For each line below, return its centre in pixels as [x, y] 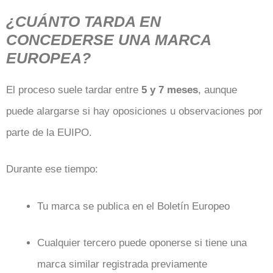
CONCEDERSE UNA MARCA [108, 39]
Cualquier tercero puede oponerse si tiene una [142, 243]
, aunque [218, 90]
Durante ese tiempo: [52, 169]
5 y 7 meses [170, 90]
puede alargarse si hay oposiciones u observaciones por [134, 111]
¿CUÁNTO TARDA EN [83, 21]
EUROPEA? [48, 58]
